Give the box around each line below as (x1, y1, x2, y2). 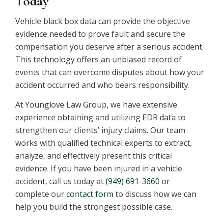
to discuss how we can (113, 188, 197, 199)
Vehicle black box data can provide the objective (15, 16, 191, 27)
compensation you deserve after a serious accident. (15, 41, 204, 53)
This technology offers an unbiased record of (15, 54, 182, 65)
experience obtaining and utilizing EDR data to (15, 111, 186, 123)
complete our (15, 188, 65, 199)
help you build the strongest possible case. (15, 201, 173, 212)
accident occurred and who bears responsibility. (15, 80, 190, 91)
